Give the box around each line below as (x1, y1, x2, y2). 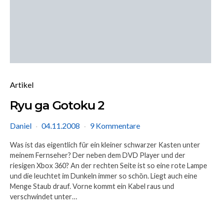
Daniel (10, 121, 32, 130)
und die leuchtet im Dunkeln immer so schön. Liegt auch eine (10, 172, 197, 180)
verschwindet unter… (10, 192, 77, 201)
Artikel (10, 80, 34, 89)
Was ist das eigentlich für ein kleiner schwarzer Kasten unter (10, 141, 200, 149)
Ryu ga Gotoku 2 (10, 98, 104, 112)
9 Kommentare (90, 121, 140, 130)
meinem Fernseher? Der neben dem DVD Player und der (10, 151, 185, 159)
